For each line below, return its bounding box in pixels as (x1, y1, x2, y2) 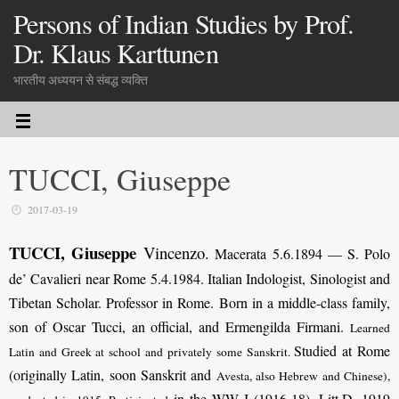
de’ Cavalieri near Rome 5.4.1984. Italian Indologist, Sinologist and (9, 269, 390, 289)
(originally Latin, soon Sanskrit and (9, 365, 216, 385)
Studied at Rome (294, 341, 391, 361)
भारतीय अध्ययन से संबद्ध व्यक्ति (13, 72, 148, 88)
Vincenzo (143, 241, 206, 265)
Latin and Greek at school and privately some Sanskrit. (9, 344, 295, 361)
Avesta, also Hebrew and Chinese (216, 368, 384, 385)
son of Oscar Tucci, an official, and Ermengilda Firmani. (9, 317, 350, 337)
